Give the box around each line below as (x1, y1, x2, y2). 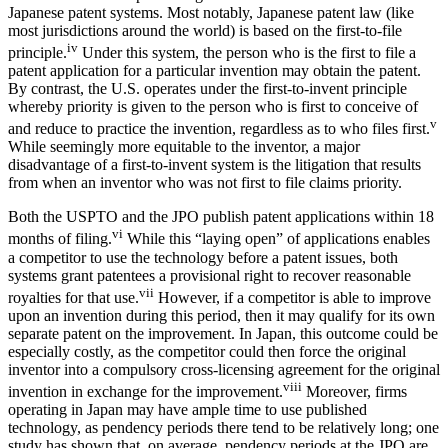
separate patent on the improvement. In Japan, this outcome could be (8, 325, 438, 343)
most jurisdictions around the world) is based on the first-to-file (8, 21, 402, 39)
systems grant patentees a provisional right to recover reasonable (8, 266, 411, 284)
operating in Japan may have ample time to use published (8, 401, 367, 419)
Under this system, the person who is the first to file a (78, 44, 416, 62)
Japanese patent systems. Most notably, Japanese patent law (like (8, 3, 414, 21)
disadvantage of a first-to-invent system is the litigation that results (8, 156, 421, 174)
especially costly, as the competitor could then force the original (8, 343, 406, 361)
